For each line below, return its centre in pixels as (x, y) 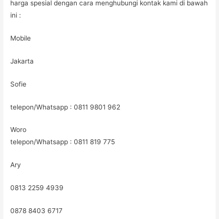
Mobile (21, 38)
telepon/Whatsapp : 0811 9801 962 (66, 107)
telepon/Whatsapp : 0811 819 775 (63, 142)
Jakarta (22, 61)
